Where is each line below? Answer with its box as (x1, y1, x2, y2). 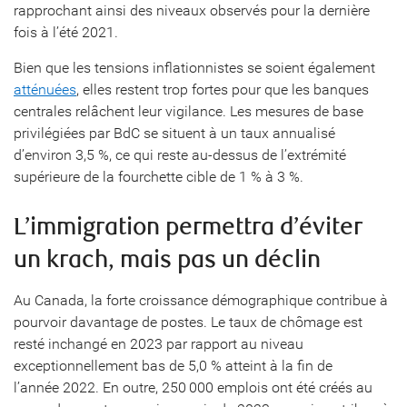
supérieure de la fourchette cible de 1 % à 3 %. (14, 168, 303, 185)
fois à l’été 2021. (14, 24, 118, 41)
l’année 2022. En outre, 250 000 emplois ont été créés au (14, 379, 372, 396)
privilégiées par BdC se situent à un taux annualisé (14, 124, 335, 142)
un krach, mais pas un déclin (14, 245, 321, 274)
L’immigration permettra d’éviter (14, 213, 362, 242)
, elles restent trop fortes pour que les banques (76, 81, 369, 98)
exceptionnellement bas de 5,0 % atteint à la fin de (14, 357, 333, 374)
